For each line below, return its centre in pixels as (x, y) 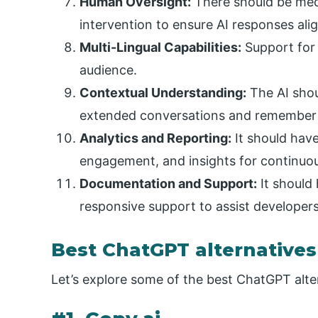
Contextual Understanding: (163, 93)
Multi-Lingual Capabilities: (160, 48)
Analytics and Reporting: (155, 138)
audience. (108, 70)
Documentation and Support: (168, 184)
